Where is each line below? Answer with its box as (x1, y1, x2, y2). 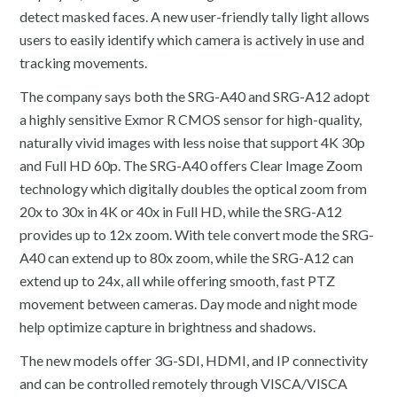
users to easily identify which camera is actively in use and (19, 30, 365, 48)
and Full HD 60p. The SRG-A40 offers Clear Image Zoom (19, 156, 363, 174)
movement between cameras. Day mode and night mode (19, 294, 358, 312)
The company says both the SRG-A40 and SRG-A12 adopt (19, 87, 370, 105)
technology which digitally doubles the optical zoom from (19, 179, 368, 197)
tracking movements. (19, 53, 148, 71)
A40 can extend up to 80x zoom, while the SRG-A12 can (19, 248, 354, 266)
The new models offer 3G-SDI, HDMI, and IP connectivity (19, 351, 369, 369)
